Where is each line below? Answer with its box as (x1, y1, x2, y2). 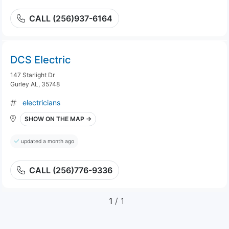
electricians (22, 98, 60, 107)
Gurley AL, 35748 (10, 80, 60, 88)
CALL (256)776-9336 (29, 165, 112, 175)
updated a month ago (21, 138, 74, 145)
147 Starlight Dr (10, 71, 55, 79)
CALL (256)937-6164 (29, 13, 112, 24)
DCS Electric (10, 54, 71, 66)
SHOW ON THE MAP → (25, 115, 91, 123)
